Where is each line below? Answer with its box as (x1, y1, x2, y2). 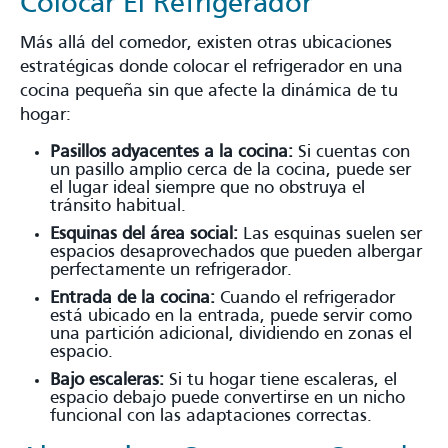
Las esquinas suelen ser (238, 225, 422, 243)
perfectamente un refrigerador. (50, 261, 292, 279)
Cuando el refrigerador (215, 289, 395, 307)
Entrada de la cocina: (50, 289, 215, 307)
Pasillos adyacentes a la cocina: (50, 143, 293, 161)
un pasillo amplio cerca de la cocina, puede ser (50, 161, 411, 179)
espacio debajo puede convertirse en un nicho (50, 389, 405, 407)
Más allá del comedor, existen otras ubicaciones (20, 34, 392, 52)
